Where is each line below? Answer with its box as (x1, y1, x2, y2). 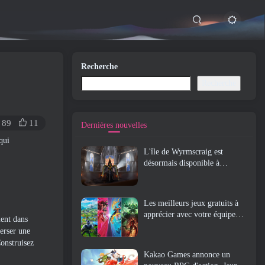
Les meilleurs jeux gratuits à (144, 199, 238, 208)
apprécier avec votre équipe (144, 210, 235, 219)
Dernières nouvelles (81, 121, 147, 130)
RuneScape (144, 181, 180, 190)
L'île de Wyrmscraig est (144, 147, 223, 156)
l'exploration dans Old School (144, 170, 243, 179)
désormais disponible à (144, 159, 219, 167)
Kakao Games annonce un (144, 250, 230, 260)
